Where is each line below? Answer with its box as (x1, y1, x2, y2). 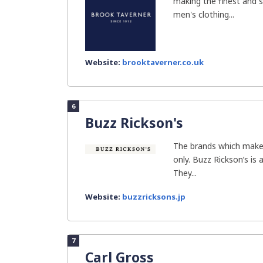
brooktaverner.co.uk (122, 57, 204, 68)
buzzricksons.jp (122, 191, 186, 202)
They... (173, 167, 197, 178)
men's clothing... (173, 9, 234, 20)
